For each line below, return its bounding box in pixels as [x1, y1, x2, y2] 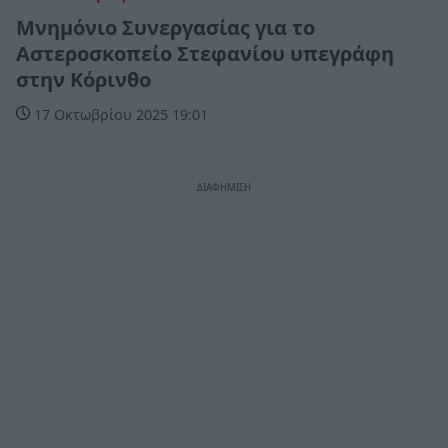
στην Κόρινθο [16, 65, 151, 93]
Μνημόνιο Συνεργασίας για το [16, 13, 315, 41]
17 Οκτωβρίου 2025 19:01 [30, 104, 208, 124]
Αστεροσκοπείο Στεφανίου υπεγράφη [16, 39, 394, 67]
